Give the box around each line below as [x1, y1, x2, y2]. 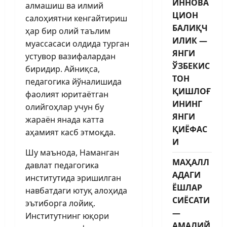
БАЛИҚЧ [172, 22, 208, 33]
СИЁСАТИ [172, 194, 210, 206]
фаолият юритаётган [25, 88, 108, 100]
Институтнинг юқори [25, 210, 109, 221]
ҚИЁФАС [172, 123, 207, 135]
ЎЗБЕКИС [172, 60, 210, 71]
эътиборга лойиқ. [25, 197, 95, 209]
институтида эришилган [25, 172, 121, 183]
